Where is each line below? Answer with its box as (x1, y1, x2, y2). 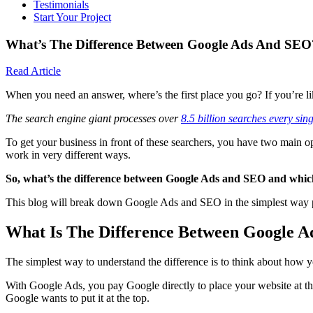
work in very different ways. (6, 149, 131, 161)
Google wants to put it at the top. (6, 292, 150, 305)
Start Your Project (34, 11, 111, 23)
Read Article (6, 65, 61, 78)
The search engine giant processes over (6, 112, 181, 125)
